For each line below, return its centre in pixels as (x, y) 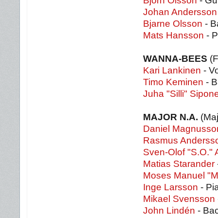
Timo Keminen (173, 82)
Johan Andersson (180, 12)
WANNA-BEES (175, 59)
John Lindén (169, 210)
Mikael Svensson (179, 199)
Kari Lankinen (172, 70)
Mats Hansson (173, 35)
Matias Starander (179, 164)
